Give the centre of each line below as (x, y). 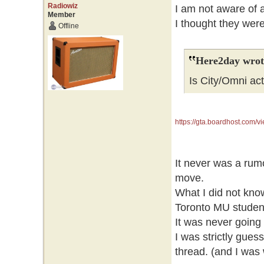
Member (61, 15)
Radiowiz (62, 6)
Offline (68, 26)
